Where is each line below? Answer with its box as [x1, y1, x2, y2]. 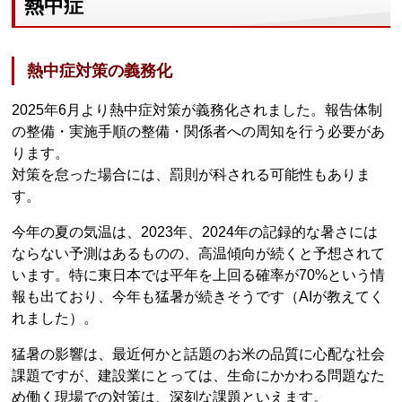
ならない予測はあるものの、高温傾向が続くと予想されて [12, 246, 386, 262]
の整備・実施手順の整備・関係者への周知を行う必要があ [12, 124, 386, 140]
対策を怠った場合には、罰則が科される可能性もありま [12, 167, 371, 183]
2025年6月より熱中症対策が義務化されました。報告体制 [12, 102, 383, 118]
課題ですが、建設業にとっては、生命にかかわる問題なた [12, 368, 386, 384]
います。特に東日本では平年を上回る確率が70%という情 [12, 267, 386, 284]
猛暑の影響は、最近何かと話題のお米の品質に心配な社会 [12, 346, 386, 363]
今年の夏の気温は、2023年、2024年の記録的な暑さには [12, 224, 379, 240]
